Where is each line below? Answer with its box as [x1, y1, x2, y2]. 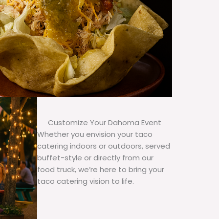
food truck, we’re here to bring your [37, 164, 164, 175]
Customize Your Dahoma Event [48, 117, 161, 128]
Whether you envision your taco [37, 129, 153, 140]
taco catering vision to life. [37, 176, 134, 187]
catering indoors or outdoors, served [37, 141, 170, 152]
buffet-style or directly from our [37, 153, 153, 163]
